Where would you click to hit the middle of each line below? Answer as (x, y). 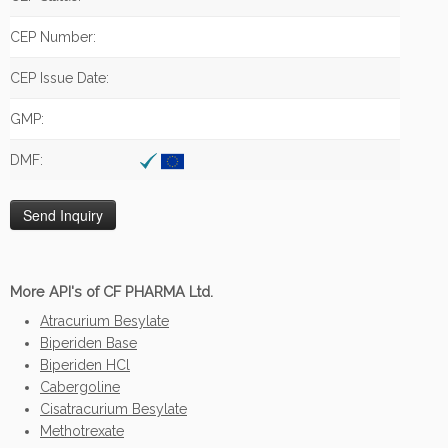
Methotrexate (82, 431)
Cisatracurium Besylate (113, 409)
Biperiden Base (88, 343)
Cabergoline (80, 387)
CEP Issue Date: (59, 78)
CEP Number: (53, 37)
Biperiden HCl (85, 365)
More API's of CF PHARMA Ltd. (111, 291)
